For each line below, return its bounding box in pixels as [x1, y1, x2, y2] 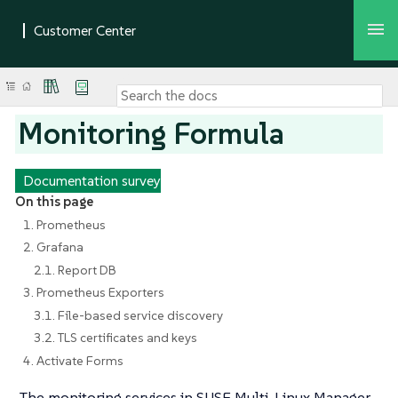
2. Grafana [22, 239, 84, 255]
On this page [14, 193, 93, 210]
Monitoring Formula [18, 114, 285, 153]
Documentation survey [22, 171, 161, 189]
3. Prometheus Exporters [22, 284, 164, 300]
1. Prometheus [22, 216, 106, 233]
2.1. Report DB [34, 261, 117, 278]
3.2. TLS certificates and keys [34, 330, 198, 346]
